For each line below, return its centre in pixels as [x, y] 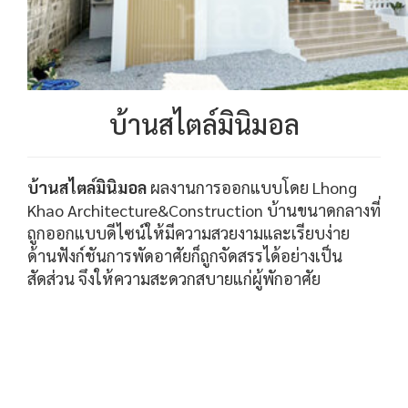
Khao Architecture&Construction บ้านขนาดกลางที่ [204, 209]
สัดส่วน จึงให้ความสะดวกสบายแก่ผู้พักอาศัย [174, 278]
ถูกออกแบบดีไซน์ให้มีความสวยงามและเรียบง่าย [189, 232]
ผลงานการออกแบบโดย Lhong [252, 187]
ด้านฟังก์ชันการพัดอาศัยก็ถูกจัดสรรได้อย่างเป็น [185, 255]
